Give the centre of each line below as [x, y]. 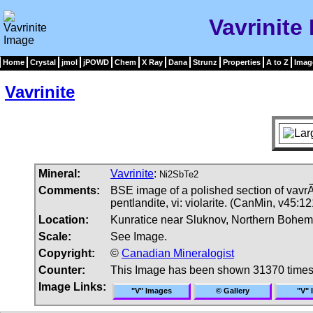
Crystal [43, 62]
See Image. [139, 236]
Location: [64, 219]
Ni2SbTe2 [179, 174]
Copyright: [67, 253]
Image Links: [72, 286]
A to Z [277, 62]
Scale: [55, 236]
